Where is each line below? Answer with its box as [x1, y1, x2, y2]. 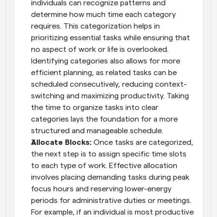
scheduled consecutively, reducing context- [31, 80, 187, 88]
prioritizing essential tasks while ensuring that [31, 33, 190, 42]
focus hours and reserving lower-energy [31, 185, 171, 193]
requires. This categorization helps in [31, 22, 160, 30]
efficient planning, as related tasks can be [31, 68, 177, 77]
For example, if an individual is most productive [31, 208, 194, 216]
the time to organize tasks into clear [31, 103, 158, 111]
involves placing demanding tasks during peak [31, 173, 189, 181]
